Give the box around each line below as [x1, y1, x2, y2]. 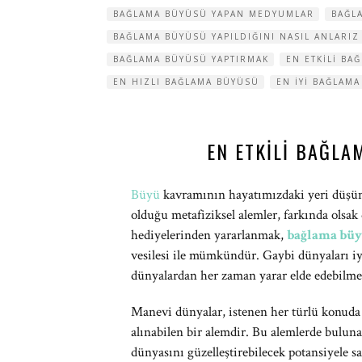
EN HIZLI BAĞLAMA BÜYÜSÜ [113, 76, 259, 87]
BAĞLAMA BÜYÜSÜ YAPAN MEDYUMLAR [113, 8, 314, 19]
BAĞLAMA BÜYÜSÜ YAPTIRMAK [113, 53, 269, 65]
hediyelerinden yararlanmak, [131, 226, 287, 244]
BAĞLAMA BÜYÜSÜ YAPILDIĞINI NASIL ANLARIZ [113, 31, 360, 42]
